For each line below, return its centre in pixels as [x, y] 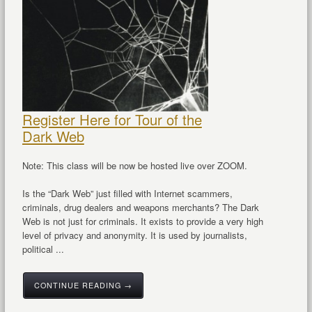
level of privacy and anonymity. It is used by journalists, [134, 235]
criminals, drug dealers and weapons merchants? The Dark [140, 208]
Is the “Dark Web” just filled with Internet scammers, [127, 194]
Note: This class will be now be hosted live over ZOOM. [134, 166]
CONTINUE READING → [83, 286]
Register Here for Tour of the [112, 120]
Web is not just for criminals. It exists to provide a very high [142, 221]
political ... [43, 249]
